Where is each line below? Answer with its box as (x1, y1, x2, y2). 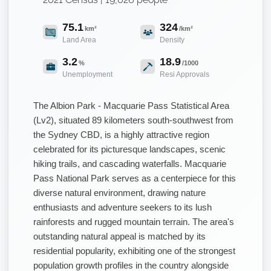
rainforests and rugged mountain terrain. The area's (33, 216, 234, 227)
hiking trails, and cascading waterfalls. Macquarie (33, 158, 226, 169)
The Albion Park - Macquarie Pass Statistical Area (33, 100, 229, 111)
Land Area (62, 35, 96, 44)
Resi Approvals (160, 70, 209, 79)
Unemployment (62, 70, 113, 79)
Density (160, 35, 184, 44)
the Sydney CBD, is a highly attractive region (33, 129, 209, 140)
